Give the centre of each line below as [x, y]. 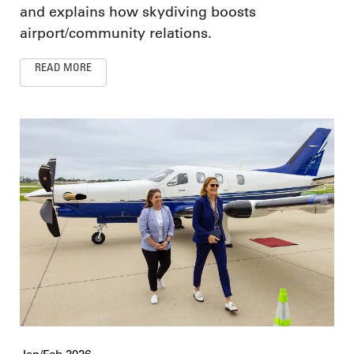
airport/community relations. [116, 33]
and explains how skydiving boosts [138, 11]
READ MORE [63, 66]
